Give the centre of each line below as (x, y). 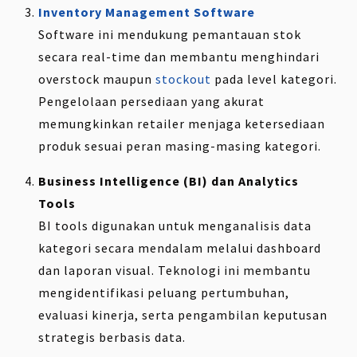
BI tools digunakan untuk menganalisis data (175, 225)
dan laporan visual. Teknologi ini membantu (175, 270)
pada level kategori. (274, 78)
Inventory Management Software (147, 12)
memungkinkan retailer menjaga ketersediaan (182, 123)
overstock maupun (97, 78)
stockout (183, 78)
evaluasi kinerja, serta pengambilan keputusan (183, 314)
